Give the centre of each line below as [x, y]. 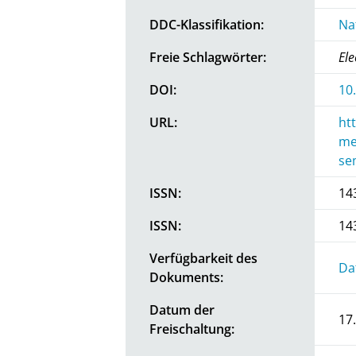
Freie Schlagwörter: [208, 57]
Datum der [182, 310]
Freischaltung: [192, 329]
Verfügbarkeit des [204, 258]
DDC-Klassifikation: [207, 24]
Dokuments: [187, 277]
